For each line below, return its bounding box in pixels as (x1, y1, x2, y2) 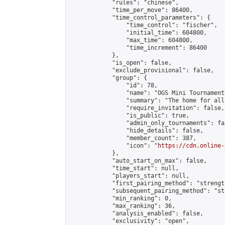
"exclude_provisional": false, (70, 67, 214, 74)
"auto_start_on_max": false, (70, 157, 207, 164)
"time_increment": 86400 (70, 44, 207, 51)
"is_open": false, (70, 59, 172, 66)
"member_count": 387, (70, 135, 196, 142)
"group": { (70, 74, 147, 81)
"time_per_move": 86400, (70, 7, 193, 14)
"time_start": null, (70, 165, 179, 172)
